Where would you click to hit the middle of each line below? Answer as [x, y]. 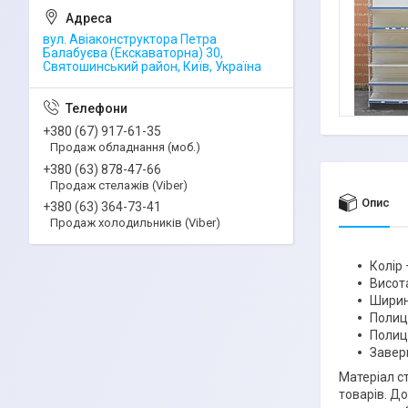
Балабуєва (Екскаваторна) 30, [133, 53]
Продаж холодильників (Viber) [135, 223]
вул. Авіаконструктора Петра [130, 39]
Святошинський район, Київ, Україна [152, 66]
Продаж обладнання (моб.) [125, 147]
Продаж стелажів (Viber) [119, 185]
